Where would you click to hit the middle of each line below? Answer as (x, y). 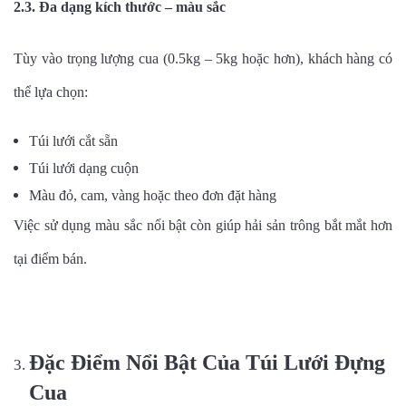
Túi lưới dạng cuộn (84, 169)
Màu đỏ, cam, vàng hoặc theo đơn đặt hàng (153, 196)
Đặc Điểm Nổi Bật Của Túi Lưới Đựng (207, 363)
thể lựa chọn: (51, 92)
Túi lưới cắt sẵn (73, 141)
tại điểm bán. (50, 259)
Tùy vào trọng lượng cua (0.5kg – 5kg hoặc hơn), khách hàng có (203, 59)
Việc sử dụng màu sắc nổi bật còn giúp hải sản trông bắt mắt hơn (203, 226)
